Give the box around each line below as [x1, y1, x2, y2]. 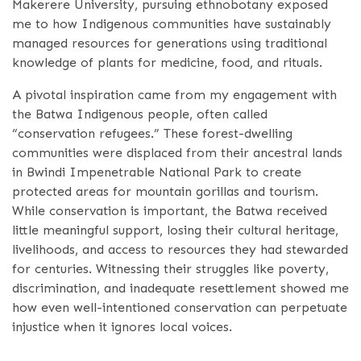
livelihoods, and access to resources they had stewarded [12, 241, 348, 257]
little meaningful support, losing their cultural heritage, [12, 222, 338, 238]
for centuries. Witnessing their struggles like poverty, [12, 260, 329, 276]
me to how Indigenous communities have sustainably [12, 15, 331, 31]
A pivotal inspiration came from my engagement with [12, 86, 337, 102]
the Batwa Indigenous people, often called [12, 106, 268, 122]
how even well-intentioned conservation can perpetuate [12, 299, 347, 315]
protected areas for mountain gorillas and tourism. [12, 183, 318, 199]
